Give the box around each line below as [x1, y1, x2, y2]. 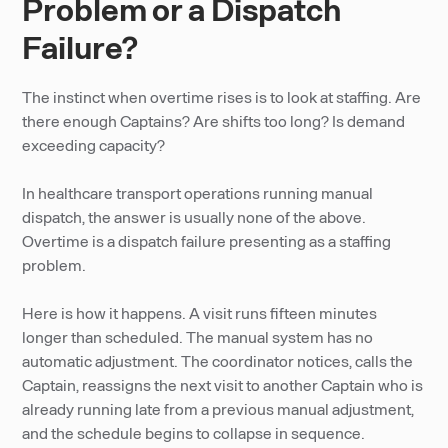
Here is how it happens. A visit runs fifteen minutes [22, 303, 378, 322]
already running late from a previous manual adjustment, [22, 399, 415, 418]
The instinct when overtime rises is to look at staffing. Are [22, 87, 422, 106]
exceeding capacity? [22, 135, 166, 154]
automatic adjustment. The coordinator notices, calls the [22, 351, 414, 370]
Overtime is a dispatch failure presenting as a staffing [22, 231, 392, 250]
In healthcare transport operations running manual [22, 183, 374, 202]
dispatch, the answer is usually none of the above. [22, 207, 367, 226]
